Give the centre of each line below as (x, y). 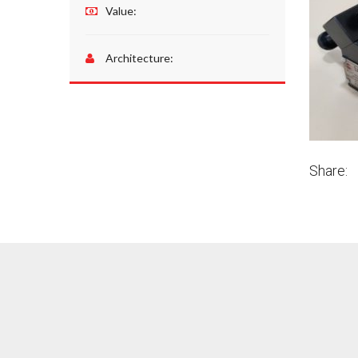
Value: (121, 10)
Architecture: (139, 58)
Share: (328, 170)
